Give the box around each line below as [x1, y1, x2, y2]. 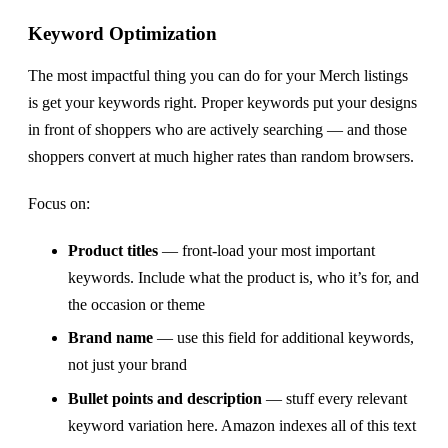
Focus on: [28, 194, 90, 212]
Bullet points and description [68, 389, 262, 407]
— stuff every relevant [262, 389, 407, 407]
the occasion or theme [68, 295, 205, 313]
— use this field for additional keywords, [153, 329, 414, 347]
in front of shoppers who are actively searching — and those [28, 120, 407, 138]
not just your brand [68, 356, 187, 374]
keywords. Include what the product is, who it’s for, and [68, 268, 419, 286]
